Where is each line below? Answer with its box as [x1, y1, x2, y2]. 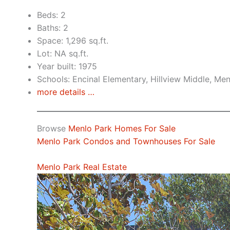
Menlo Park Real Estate [37, 162, 127, 172]
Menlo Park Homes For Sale [68, 123, 176, 133]
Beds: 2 [37, 9, 66, 20]
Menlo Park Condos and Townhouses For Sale [37, 136, 215, 146]
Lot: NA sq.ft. [37, 48, 88, 59]
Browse [37, 123, 68, 133]
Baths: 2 [37, 22, 68, 33]
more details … [37, 86, 94, 97]
